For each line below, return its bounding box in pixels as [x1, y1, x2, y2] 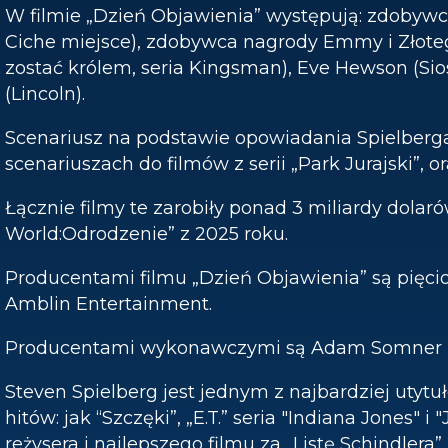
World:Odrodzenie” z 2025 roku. [5, 223, 288, 245]
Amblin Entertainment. [5, 293, 212, 315]
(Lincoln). [5, 83, 85, 105]
